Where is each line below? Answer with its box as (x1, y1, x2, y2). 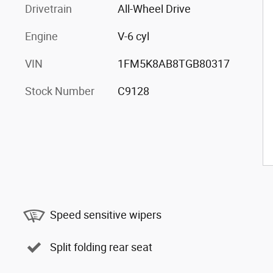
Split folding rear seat (50, 241, 152, 254)
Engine (25, 29, 58, 43)
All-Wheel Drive (117, 2, 191, 15)
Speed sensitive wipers (50, 208, 161, 222)
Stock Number (25, 84, 94, 97)
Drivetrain (25, 2, 72, 15)
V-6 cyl (117, 29, 149, 43)
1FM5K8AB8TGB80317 (117, 57, 230, 70)
